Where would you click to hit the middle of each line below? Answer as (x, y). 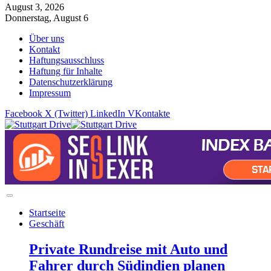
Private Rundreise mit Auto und (128, 250)
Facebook (24, 114)
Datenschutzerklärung (71, 82)
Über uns (47, 39)
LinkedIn (108, 114)
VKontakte (149, 114)
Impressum (50, 93)
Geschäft (47, 224)
